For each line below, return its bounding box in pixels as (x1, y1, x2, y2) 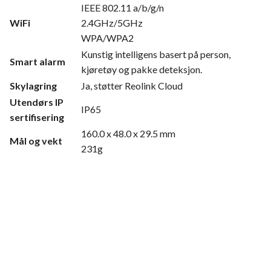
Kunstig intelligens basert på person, (81, 48, 230, 60)
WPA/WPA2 (81, 31, 134, 44)
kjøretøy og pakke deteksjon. (81, 63, 202, 75)
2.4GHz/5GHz (81, 16, 143, 28)
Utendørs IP (10, 96, 64, 108)
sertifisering (10, 111, 64, 123)
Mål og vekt (10, 134, 62, 146)
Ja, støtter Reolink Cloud (81, 79, 183, 91)
